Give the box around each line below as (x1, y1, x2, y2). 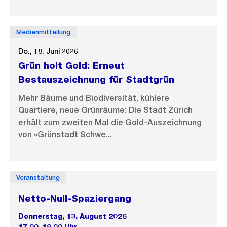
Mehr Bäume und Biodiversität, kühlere (18, 93, 169, 103)
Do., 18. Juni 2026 (18, 47, 78, 55)
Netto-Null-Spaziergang (18, 193, 131, 204)
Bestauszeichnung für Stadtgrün (18, 74, 174, 85)
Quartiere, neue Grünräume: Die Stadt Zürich (18, 105, 193, 115)
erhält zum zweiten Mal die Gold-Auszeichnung (18, 118, 202, 127)
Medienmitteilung (16, 28, 70, 36)
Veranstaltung (16, 173, 60, 181)
